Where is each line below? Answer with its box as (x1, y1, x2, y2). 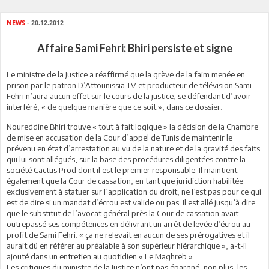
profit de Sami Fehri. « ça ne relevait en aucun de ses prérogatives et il (7, 230, 250, 240)
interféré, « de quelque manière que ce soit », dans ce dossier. (7, 102, 222, 112)
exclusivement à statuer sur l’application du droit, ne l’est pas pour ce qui (7, 187, 261, 196)
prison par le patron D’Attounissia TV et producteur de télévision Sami (7, 80, 252, 90)
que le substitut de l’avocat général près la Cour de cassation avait (7, 208, 238, 218)
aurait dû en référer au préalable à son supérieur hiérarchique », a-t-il (7, 241, 247, 250)
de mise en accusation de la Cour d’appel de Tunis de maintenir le (7, 133, 232, 142)
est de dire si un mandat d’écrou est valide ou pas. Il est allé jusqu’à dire (7, 198, 255, 207)
